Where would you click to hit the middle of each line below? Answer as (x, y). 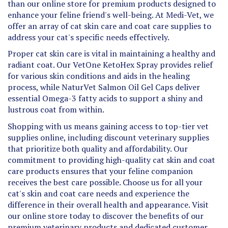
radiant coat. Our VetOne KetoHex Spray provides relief (110, 55)
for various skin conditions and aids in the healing (99, 66)
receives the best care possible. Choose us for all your (105, 172)
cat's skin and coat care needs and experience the (98, 183)
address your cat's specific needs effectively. (89, 27)
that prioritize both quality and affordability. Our (98, 139)
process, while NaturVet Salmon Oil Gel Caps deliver (104, 77)
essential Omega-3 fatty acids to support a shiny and (105, 89)
